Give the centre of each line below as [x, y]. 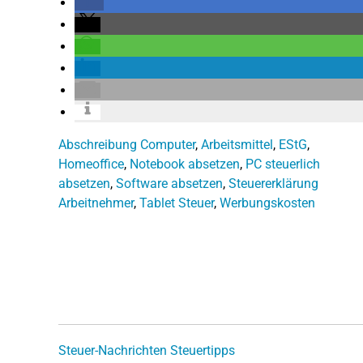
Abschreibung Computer [127, 144]
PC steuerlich [283, 164]
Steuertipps [203, 350]
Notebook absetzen [185, 164]
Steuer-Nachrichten [113, 350]
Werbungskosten [267, 203]
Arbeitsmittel [237, 144]
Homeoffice [91, 164]
